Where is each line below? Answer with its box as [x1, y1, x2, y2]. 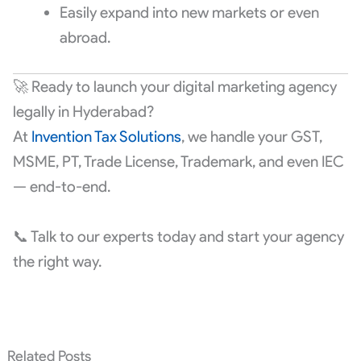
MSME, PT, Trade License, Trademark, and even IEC [12, 152, 344, 172]
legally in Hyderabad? [12, 102, 154, 122]
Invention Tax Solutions [31, 127, 181, 147]
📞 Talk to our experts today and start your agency [12, 226, 344, 246]
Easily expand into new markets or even [59, 3, 319, 23]
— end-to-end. [12, 177, 110, 197]
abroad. [59, 28, 110, 48]
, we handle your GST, [180, 127, 322, 147]
